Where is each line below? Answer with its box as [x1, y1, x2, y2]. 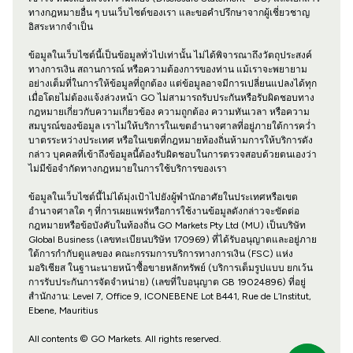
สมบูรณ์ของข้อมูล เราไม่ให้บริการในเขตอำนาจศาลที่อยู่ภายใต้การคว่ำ [28, 121, 316, 132]
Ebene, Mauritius [28, 305, 98, 317]
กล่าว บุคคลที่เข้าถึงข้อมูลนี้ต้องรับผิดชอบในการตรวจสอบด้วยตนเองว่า [28, 149, 317, 161]
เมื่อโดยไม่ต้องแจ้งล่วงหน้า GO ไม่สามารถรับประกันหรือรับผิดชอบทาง [28, 92, 314, 104]
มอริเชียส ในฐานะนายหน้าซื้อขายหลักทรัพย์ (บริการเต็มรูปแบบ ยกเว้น [28, 262, 313, 274]
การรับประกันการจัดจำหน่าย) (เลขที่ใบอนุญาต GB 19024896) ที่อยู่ [28, 277, 306, 288]
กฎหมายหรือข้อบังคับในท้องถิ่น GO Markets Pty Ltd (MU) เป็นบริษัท [28, 220, 306, 232]
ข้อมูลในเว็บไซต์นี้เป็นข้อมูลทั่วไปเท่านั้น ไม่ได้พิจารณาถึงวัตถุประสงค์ [28, 50, 312, 61]
